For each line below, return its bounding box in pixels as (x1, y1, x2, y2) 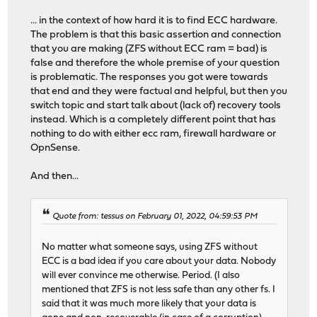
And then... (30, 171, 79, 182)
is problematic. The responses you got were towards (30, 71, 269, 83)
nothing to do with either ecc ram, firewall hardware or (30, 128, 277, 139)
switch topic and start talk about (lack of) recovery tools (30, 100, 282, 111)
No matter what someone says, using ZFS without (42, 242, 258, 252)
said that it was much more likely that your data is (42, 299, 257, 309)
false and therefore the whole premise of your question (30, 57, 280, 69)
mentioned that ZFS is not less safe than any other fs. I (42, 284, 276, 294)
